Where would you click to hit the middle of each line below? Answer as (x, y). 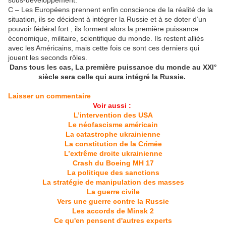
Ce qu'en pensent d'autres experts (113, 221)
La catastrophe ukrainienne (113, 134)
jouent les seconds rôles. (48, 58)
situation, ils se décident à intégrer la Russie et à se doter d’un (107, 19)
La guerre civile (113, 192)
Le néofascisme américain (113, 125)
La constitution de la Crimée (113, 144)
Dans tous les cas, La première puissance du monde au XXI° (113, 67)
